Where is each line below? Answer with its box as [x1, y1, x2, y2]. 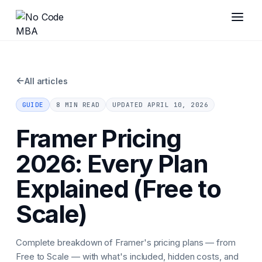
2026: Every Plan [15, 148, 208, 178]
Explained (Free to [15, 173, 221, 204]
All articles [24, 75, 68, 86]
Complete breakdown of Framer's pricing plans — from [15, 236, 236, 248]
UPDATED [112, 100, 147, 109]
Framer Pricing [15, 123, 182, 153]
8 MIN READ [56, 100, 100, 109]
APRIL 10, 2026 [147, 100, 209, 109]
